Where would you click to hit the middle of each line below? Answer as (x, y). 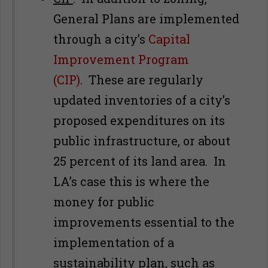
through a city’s (101, 39)
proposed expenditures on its (139, 120)
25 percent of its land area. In (140, 161)
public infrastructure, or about (142, 141)
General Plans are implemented (146, 19)
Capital (169, 39)
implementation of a (114, 242)
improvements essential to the (144, 222)
